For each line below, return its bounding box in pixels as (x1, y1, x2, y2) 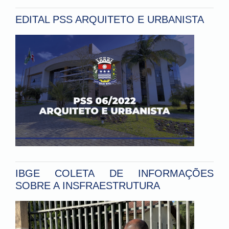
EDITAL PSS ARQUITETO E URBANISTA (15, 14, 204, 26)
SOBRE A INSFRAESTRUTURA (15, 180, 160, 192)
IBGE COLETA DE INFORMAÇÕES (15, 168, 214, 179)
